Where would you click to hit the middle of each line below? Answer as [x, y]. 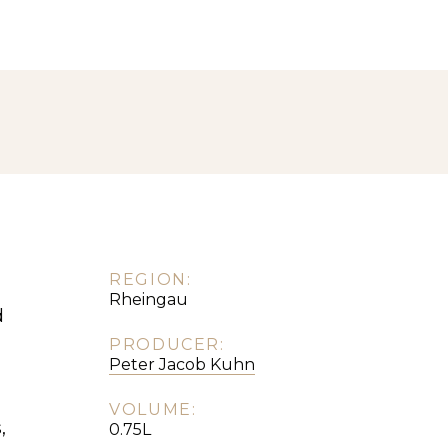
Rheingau [149, 300]
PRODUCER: [167, 345]
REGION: [150, 280]
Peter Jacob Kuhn [182, 365]
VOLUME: [153, 410]
